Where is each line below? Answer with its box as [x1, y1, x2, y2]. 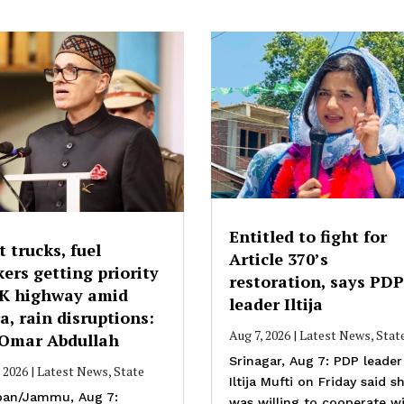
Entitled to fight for [228, 225, 387, 248]
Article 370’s [228, 248, 328, 271]
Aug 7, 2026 [228, 326, 290, 344]
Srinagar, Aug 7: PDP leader [228, 353, 402, 369]
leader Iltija [228, 293, 323, 316]
